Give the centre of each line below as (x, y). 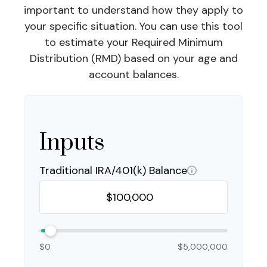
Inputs (72, 143)
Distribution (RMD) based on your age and (133, 58)
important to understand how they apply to (133, 10)
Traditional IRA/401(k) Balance (113, 170)
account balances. (133, 74)
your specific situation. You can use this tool (133, 26)
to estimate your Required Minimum (133, 42)
